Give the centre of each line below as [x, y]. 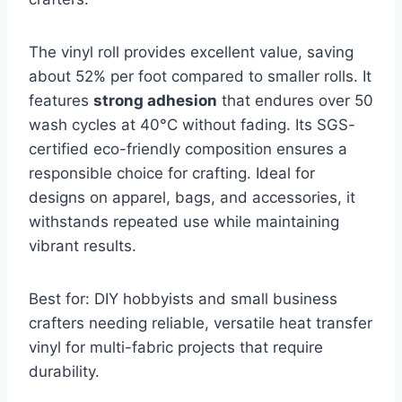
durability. [64, 372]
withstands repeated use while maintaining [184, 222]
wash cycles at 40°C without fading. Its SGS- [192, 125]
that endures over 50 [295, 101]
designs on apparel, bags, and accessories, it [192, 198]
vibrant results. [83, 246]
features [61, 101]
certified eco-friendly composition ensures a [188, 149]
